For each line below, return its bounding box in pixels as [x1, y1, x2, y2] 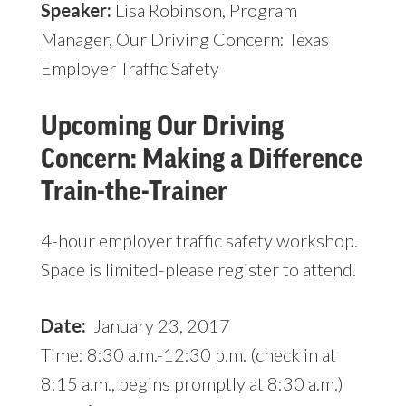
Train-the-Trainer [40, 178, 227, 206]
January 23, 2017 [85, 314, 230, 337]
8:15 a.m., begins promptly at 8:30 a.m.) [40, 372, 343, 395]
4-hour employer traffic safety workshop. [40, 229, 358, 252]
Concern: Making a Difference [40, 145, 362, 173]
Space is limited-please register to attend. [40, 258, 356, 281]
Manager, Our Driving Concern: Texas [40, 28, 329, 51]
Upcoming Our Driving [40, 112, 284, 140]
